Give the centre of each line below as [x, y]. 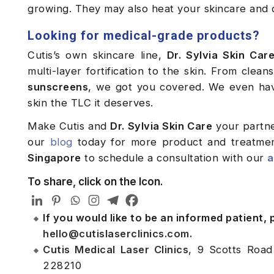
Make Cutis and [69, 126]
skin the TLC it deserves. [92, 103]
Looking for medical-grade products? [144, 36]
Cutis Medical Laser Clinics [116, 250]
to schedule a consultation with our [174, 158]
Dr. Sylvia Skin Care [161, 126]
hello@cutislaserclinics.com [116, 234]
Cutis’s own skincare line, [97, 55]
